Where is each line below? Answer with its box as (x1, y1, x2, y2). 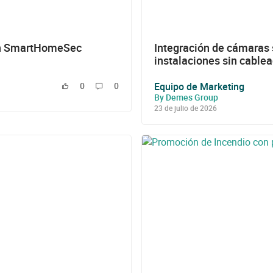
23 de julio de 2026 (154, 102, 217, 113)
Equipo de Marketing (154, 79, 244, 93)
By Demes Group (154, 91, 218, 103)
